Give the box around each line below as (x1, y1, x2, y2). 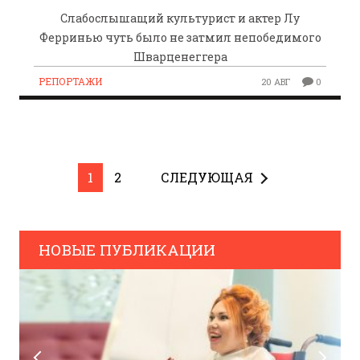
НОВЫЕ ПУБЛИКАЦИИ (39, 239, 215, 260)
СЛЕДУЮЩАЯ (161, 169, 254, 186)
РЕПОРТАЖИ (39, 75, 102, 88)
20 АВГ (261, 76, 291, 88)
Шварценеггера (133, 49, 227, 65)
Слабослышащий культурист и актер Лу (60, 10, 300, 27)
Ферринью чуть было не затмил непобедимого (39, 30, 321, 46)
